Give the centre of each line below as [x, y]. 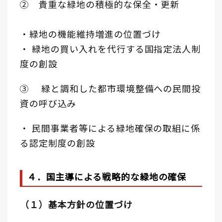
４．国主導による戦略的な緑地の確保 [107, 177]
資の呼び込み [48, 103]
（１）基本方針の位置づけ [76, 204]
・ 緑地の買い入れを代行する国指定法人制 [111, 49]
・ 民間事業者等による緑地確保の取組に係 [110, 128]
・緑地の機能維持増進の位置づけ [90, 34]
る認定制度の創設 [57, 143]
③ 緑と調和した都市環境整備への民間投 [111, 88]
